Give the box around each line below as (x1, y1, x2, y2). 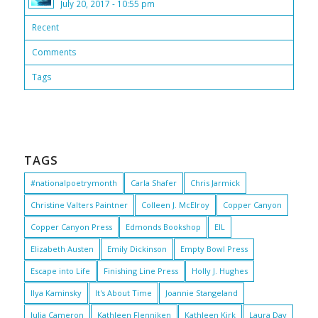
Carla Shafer (130, 177, 177, 189)
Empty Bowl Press (180, 243, 248, 255)
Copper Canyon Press (30, 221, 112, 233)
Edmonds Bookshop (125, 221, 201, 233)
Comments (31, 46, 76, 59)
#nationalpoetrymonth (30, 177, 117, 189)
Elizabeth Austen (30, 243, 94, 255)
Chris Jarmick (190, 177, 240, 189)
